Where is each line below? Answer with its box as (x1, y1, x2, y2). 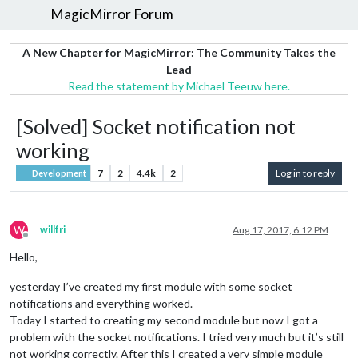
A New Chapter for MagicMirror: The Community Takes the (22, 45, 336, 59)
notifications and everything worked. (10, 296, 193, 310)
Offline (25, 234, 55, 247)
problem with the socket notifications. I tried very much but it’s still (10, 329, 344, 344)
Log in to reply (276, 166, 335, 179)
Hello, (10, 249, 38, 264)
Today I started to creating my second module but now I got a (10, 312, 318, 327)
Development (30, 168, 87, 178)
